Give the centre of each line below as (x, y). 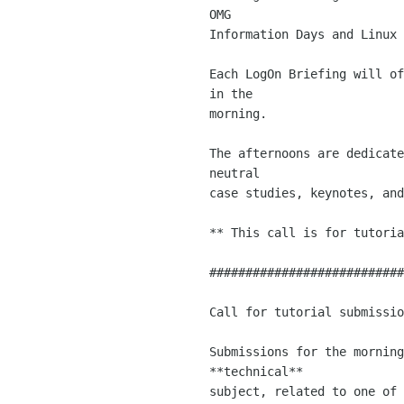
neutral (238, 173)
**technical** (260, 371)
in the (234, 93)
